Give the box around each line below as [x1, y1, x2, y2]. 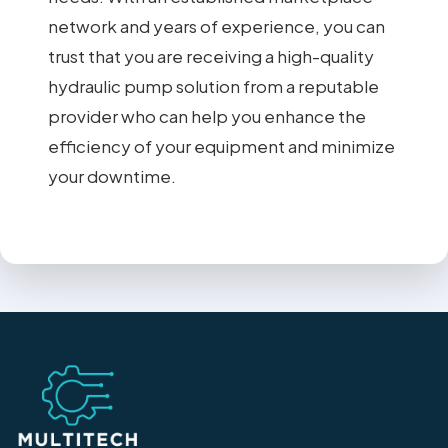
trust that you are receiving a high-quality [48, 44, 374, 67]
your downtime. [48, 164, 176, 187]
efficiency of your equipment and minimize [48, 134, 395, 157]
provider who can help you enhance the [48, 104, 366, 127]
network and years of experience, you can [48, 14, 385, 37]
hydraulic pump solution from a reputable [48, 74, 379, 97]
